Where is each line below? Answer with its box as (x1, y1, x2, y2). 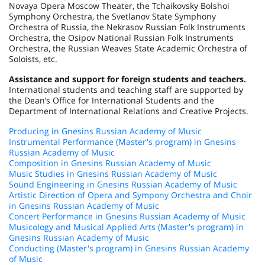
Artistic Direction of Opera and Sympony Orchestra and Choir (9, 189, 252, 201)
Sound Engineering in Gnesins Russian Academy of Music (9, 179, 237, 190)
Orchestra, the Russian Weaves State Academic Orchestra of (9, 43, 247, 54)
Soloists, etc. (9, 53, 57, 64)
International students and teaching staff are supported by (9, 84, 243, 95)
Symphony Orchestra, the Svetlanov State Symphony (9, 11, 216, 22)
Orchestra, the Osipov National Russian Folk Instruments (9, 32, 234, 43)
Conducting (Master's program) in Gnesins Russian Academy (9, 243, 249, 254)
